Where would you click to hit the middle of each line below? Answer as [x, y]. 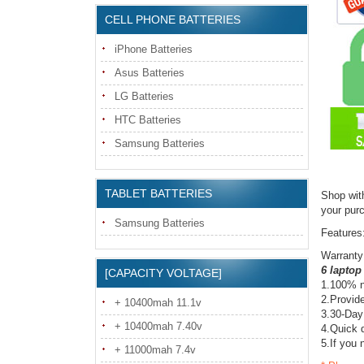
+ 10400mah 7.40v [158, 326]
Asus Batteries [149, 73]
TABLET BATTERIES [158, 193]
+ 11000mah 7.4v [155, 350]
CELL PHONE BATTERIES [173, 19]
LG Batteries [144, 96]
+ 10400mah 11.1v [158, 303]
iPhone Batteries [154, 49]
